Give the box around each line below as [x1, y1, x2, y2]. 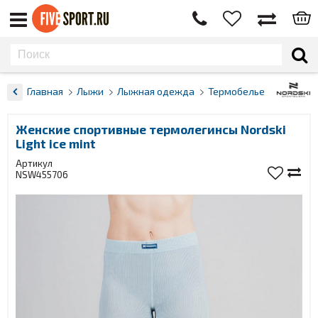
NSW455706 [16, 169, 68, 180]
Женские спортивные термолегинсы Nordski [16, 122, 286, 136]
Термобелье [208, 85, 265, 97]
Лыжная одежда [117, 85, 194, 97]
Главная [27, 85, 63, 97]
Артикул [16, 158, 53, 169]
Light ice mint [16, 136, 96, 150]
